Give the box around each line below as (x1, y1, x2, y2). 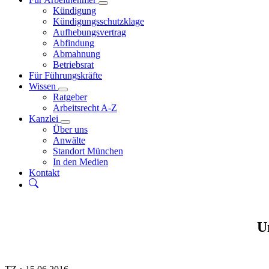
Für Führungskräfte (29, 70, 102, 80)
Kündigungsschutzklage (53, 16, 144, 26)
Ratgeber (53, 92, 87, 102)
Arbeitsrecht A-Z (53, 103, 117, 113)
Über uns (53, 124, 88, 134)
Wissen (29, 81, 58, 91)
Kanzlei (29, 113, 61, 124)
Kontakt (29, 168, 59, 178)
